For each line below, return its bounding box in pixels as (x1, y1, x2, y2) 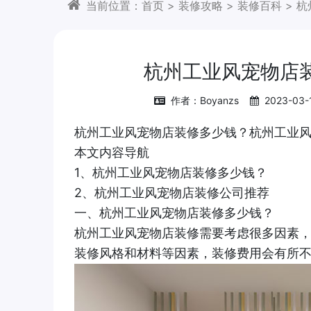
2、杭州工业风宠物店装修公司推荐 (74, 185, 269, 200)
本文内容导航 (74, 144, 149, 160)
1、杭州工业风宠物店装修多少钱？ (74, 165, 267, 180)
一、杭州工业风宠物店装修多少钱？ (74, 205, 274, 220)
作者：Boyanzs (171, 94, 239, 106)
